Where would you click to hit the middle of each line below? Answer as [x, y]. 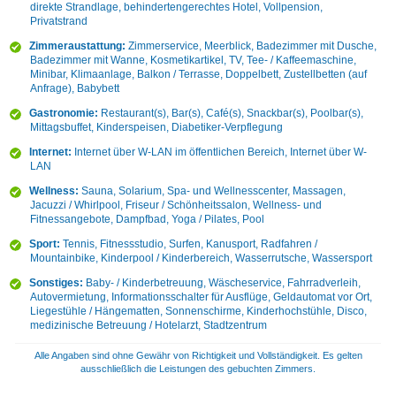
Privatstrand [58, 22]
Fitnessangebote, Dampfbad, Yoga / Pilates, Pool [147, 220]
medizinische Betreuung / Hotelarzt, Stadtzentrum [148, 326]
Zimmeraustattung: [77, 46]
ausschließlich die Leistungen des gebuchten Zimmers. [198, 368]
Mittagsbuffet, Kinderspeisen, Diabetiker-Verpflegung [156, 128]
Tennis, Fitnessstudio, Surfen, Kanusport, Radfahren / [190, 244]
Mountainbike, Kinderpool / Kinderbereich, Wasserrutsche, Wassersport [201, 259]
